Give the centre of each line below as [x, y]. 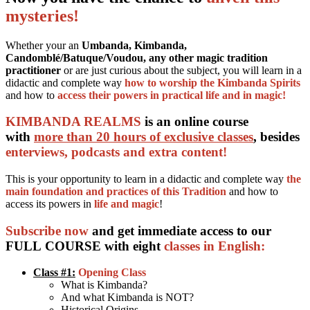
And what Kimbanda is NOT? [127, 298]
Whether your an [44, 45]
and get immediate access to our [180, 230]
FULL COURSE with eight [85, 246]
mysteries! [42, 16]
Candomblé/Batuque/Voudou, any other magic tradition [137, 57]
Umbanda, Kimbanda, [134, 45]
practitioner [35, 70]
